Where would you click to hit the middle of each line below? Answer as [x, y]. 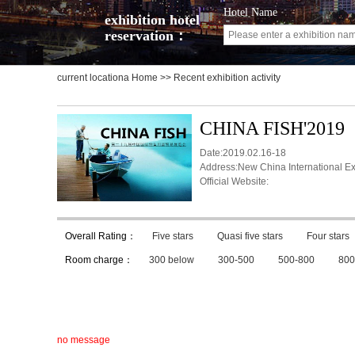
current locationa [94, 78]
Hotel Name [250, 12]
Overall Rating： [101, 236]
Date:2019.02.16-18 [243, 153]
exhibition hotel [152, 20]
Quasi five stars [250, 236]
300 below [172, 260]
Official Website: [234, 181]
